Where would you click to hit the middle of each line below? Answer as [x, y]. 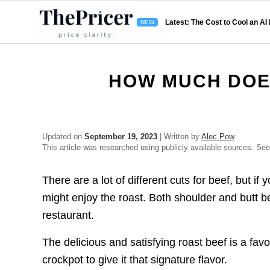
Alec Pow [218, 137]
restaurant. [68, 215]
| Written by [180, 137]
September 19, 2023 [121, 137]
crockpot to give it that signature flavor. [135, 259]
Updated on [64, 137]
